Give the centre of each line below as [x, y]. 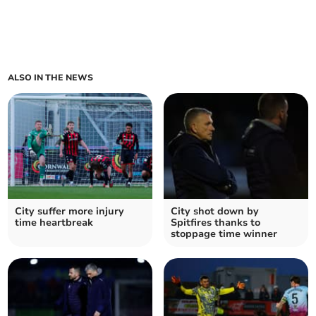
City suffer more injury [70, 212]
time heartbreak [54, 223]
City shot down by [215, 212]
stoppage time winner [224, 234]
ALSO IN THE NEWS [51, 78]
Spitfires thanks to [215, 223]
